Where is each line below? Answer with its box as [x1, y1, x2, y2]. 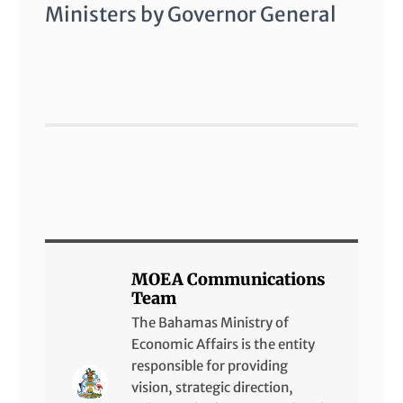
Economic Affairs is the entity [131, 336, 315, 354]
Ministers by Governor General [45, 2, 336, 28]
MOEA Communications [131, 269, 326, 291]
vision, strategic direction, [131, 379, 293, 397]
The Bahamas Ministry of [131, 314, 289, 332]
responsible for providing [131, 357, 288, 375]
